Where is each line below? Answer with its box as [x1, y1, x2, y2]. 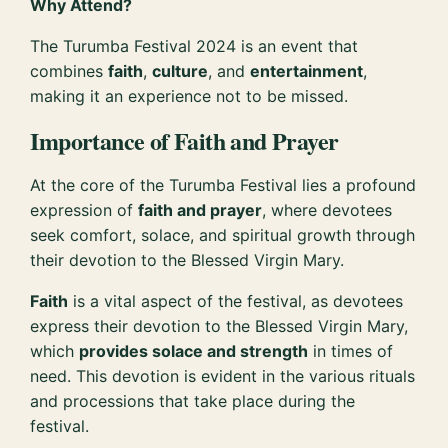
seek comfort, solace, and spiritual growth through [30, 225, 416, 246]
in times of [308, 341, 394, 362]
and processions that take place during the [30, 391, 356, 412]
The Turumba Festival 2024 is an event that [30, 35, 359, 56]
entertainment [250, 60, 364, 81]
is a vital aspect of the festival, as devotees [68, 291, 404, 312]
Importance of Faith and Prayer [30, 123, 339, 159]
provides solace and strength [79, 341, 309, 362]
